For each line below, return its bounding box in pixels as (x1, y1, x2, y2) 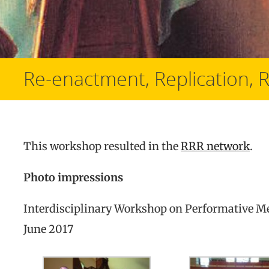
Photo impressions (23, 171, 123, 184)
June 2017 (23, 222, 73, 236)
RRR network (181, 139, 250, 153)
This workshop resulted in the (23, 139, 181, 153)
